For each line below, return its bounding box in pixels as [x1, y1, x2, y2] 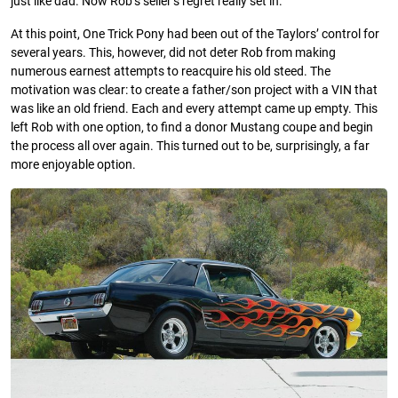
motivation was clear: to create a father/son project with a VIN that [11, 83, 378, 99]
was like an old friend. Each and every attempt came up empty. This [11, 101, 378, 117]
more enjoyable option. [11, 157, 136, 173]
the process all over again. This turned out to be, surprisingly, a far [11, 139, 370, 155]
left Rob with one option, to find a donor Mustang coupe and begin [11, 120, 373, 136]
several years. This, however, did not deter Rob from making [11, 45, 336, 61]
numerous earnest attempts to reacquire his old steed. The [11, 64, 330, 80]
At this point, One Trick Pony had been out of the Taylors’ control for [11, 27, 379, 43]
